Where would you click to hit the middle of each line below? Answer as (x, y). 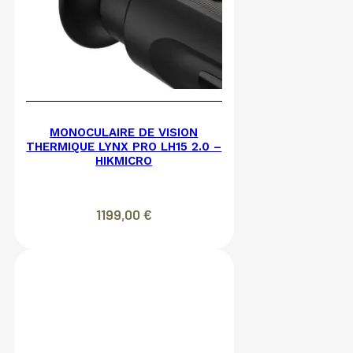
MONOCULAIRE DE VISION (124, 133)
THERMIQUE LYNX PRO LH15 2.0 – (124, 147)
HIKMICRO (124, 161)
